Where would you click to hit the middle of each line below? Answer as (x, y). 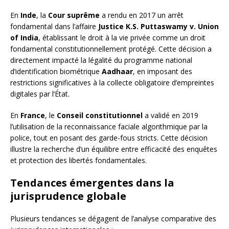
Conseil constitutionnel (100, 116)
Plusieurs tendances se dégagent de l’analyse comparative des (113, 219)
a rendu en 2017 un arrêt (142, 15)
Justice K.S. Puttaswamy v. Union (158, 27)
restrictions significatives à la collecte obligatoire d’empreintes (112, 83)
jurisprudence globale (68, 196)
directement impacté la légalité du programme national (101, 60)
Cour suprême (74, 15)
